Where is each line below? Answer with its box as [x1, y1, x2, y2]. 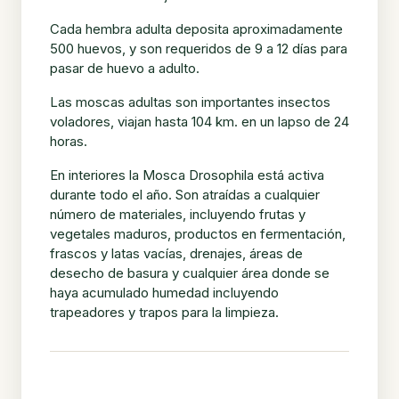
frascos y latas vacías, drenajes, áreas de [50, 244, 303, 262]
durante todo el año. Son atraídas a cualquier [50, 185, 320, 203]
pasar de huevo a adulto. [50, 59, 199, 77]
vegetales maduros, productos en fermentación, [50, 224, 346, 242]
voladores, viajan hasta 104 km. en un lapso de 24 [50, 112, 349, 130]
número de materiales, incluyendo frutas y [50, 205, 305, 223]
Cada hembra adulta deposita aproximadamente [50, 20, 343, 37]
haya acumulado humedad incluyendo [50, 283, 279, 301]
